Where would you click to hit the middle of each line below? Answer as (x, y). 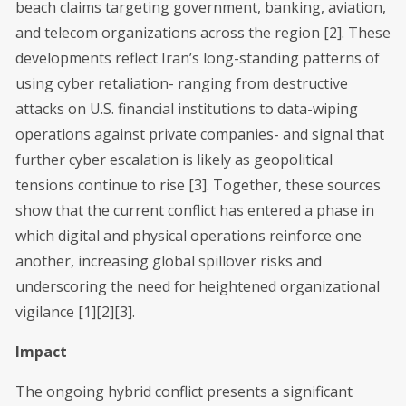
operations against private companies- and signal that (200, 134)
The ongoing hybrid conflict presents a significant (184, 391)
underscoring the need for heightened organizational (198, 286)
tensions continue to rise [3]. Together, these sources (198, 184)
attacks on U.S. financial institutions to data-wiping (187, 108)
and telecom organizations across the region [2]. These (203, 32)
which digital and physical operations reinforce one (188, 235)
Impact (43, 351)
